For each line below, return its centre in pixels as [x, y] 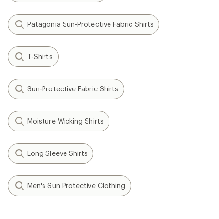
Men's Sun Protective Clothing [77, 186]
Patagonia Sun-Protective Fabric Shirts [91, 24]
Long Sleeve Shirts [58, 153]
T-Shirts [40, 56]
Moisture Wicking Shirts [66, 121]
